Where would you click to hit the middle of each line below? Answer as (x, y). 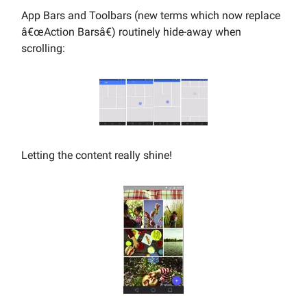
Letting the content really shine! (97, 155)
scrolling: (43, 48)
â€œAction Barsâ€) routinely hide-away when (131, 32)
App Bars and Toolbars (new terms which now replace (151, 15)
